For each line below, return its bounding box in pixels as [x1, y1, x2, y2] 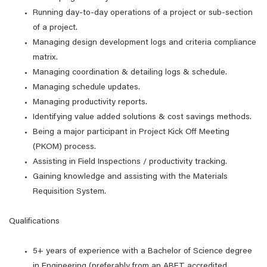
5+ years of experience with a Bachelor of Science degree [33, 247, 252, 256]
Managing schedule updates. [33, 83, 140, 92]
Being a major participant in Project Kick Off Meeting [33, 128, 229, 136]
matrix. [33, 54, 58, 62]
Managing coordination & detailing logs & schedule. [33, 69, 227, 77]
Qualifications [9, 218, 60, 226]
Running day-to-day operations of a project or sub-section [33, 9, 253, 17]
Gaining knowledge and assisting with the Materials [33, 173, 228, 181]
